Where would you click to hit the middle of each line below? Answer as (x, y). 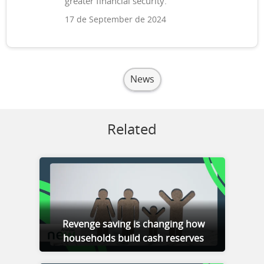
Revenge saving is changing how (133, 225)
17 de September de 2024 (115, 20)
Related (132, 130)
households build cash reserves (133, 239)
